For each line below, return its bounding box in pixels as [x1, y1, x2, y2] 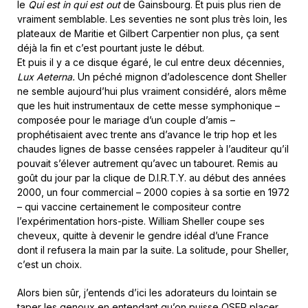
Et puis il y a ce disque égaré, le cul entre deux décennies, [17, 56, 285, 68]
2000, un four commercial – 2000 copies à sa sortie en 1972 [17, 186, 289, 198]
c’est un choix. [17, 258, 82, 270]
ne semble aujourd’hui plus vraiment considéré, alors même [17, 85, 287, 97]
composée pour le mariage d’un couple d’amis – [17, 113, 235, 126]
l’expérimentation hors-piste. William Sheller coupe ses [17, 214, 265, 227]
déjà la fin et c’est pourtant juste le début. [17, 41, 204, 54]
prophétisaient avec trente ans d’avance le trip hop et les [17, 128, 277, 140]
